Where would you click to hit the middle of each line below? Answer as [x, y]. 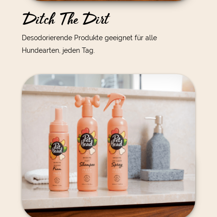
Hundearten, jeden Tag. [58, 50]
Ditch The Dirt [65, 19]
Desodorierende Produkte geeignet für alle [89, 38]
